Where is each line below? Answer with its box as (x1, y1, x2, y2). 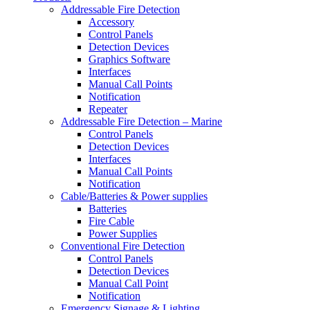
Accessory (89, 16, 134, 28)
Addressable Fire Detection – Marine (61, 116, 222, 128)
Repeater (89, 103, 127, 116)
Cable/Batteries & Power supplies (61, 190, 208, 203)
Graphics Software (89, 53, 170, 66)
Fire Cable (89, 215, 134, 228)
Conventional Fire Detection (61, 240, 185, 253)
